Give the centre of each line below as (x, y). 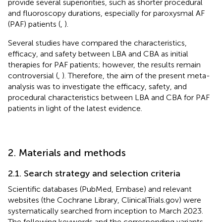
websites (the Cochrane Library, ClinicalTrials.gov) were (105, 200)
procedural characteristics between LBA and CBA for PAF (109, 97)
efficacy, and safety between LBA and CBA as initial (98, 54)
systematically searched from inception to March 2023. (106, 211)
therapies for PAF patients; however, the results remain (104, 64)
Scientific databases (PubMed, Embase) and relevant (100, 189)
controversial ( (33, 75)
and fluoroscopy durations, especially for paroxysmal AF (106, 13)
